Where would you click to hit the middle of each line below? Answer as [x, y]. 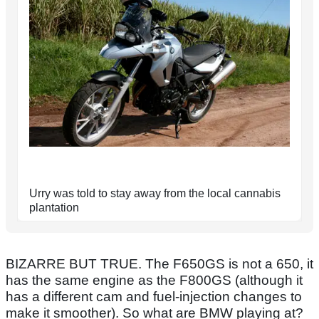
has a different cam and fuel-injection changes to [154, 296]
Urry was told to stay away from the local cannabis [155, 193]
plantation [54, 207]
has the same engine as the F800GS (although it [154, 280]
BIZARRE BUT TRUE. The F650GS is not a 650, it [159, 263]
